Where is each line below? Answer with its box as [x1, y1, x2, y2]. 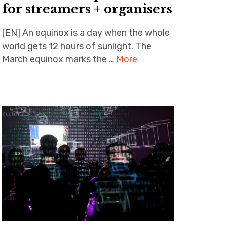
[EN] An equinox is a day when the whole [2, 27, 170, 39]
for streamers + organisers [2, 1, 172, 16]
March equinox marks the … [2, 53, 116, 65]
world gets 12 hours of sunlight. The [2, 40, 152, 52]
